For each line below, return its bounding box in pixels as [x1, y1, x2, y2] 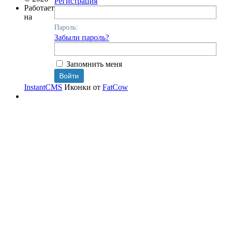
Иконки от [64, 82, 102, 91]
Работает [24, 3, 54, 12]
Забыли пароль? [54, 33, 109, 42]
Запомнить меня [66, 59, 123, 68]
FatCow [102, 82, 128, 91]
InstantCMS [24, 82, 62, 91]
